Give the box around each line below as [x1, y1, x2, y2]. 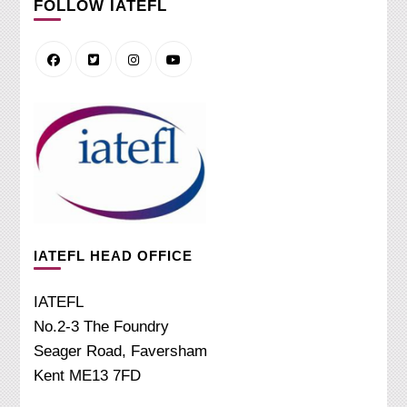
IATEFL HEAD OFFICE [34, 248, 194, 264]
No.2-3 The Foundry [34, 318, 170, 336]
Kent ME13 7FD [34, 367, 142, 385]
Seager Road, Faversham [34, 342, 208, 361]
